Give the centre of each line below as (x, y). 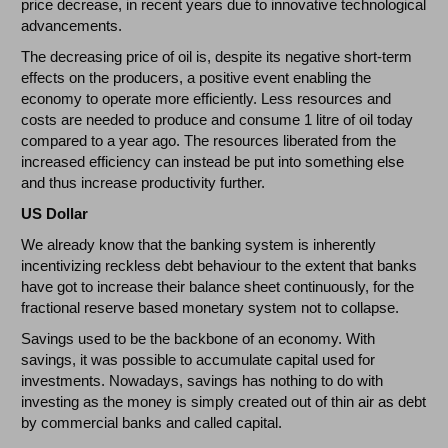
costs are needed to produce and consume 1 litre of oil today (217, 120)
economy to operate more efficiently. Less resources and (206, 99)
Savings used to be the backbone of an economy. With (198, 339)
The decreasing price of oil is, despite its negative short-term (217, 57)
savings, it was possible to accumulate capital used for (198, 360)
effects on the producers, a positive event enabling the (196, 78)
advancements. (72, 26)
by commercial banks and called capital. (152, 423)
